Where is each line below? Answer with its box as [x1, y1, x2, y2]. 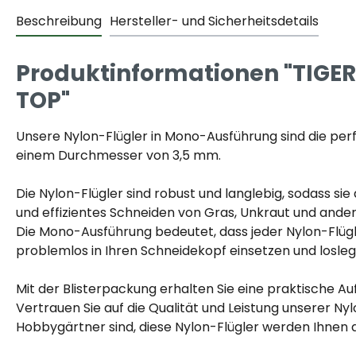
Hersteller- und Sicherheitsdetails [110, 12, 319, 30]
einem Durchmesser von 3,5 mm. [16, 146, 221, 164]
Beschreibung [16, 12, 102, 30]
